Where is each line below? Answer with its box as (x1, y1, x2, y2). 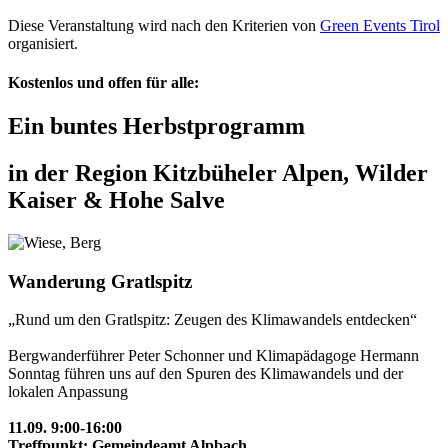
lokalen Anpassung (8, 383, 128, 401)
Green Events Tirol (320, 16, 440, 34)
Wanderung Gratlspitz (8, 270, 192, 292)
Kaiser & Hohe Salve (8, 187, 225, 214)
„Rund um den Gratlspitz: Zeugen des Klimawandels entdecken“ (8, 311, 417, 329)
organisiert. (8, 34, 78, 52)
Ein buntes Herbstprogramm (8, 113, 305, 140)
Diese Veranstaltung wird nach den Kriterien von (8, 16, 320, 34)
